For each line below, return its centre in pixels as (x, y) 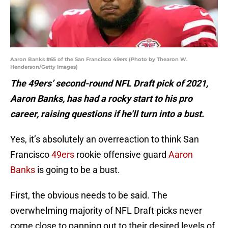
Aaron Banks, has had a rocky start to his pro (101, 99)
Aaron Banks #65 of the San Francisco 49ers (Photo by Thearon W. (99, 60)
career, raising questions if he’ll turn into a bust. (107, 114)
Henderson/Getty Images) (44, 67)
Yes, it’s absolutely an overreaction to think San (105, 139)
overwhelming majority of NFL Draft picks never (106, 211)
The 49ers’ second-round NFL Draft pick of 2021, (109, 83)
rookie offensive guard (121, 155)
